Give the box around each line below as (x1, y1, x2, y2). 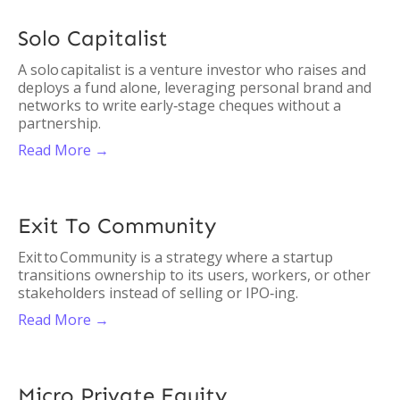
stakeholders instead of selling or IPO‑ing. (18, 283, 298, 303)
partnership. (18, 113, 101, 133)
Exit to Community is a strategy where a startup (18, 247, 333, 267)
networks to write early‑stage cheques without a (18, 96, 341, 115)
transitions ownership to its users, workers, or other (18, 265, 371, 285)
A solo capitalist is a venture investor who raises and (18, 60, 366, 79)
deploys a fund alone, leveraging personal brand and (18, 78, 371, 97)
